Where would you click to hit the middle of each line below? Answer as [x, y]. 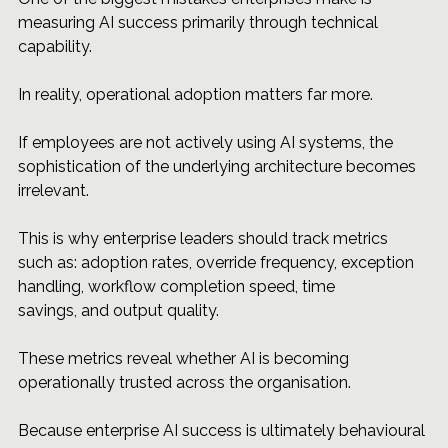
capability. [55, 47]
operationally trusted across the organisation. [184, 383]
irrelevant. [53, 191]
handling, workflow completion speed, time [178, 287]
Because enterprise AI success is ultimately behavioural [223, 431]
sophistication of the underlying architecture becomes [219, 167]
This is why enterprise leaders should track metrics [205, 239]
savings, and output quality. [118, 311]
